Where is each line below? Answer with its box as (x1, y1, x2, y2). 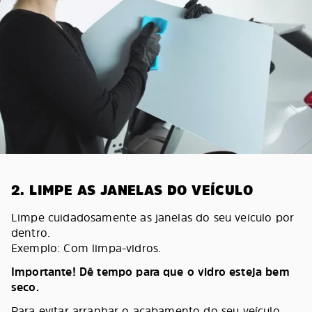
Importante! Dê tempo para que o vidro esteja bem (11, 263, 290, 279)
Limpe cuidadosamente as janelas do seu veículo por (11, 209, 295, 225)
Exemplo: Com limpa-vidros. (11, 240, 162, 256)
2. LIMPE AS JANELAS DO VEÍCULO (11, 180, 253, 200)
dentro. (11, 224, 51, 240)
